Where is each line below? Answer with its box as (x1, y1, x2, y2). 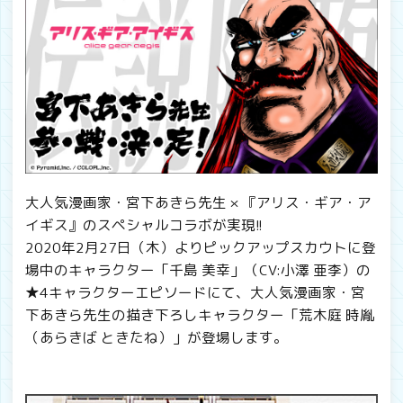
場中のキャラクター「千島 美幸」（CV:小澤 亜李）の (25, 259, 371, 280)
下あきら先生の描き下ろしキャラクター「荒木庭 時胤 (25, 304, 374, 325)
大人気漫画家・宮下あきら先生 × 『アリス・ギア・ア (25, 192, 372, 212)
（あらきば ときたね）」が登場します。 (25, 327, 288, 347)
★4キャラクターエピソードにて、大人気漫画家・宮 (25, 282, 365, 302)
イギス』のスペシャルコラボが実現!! (25, 214, 263, 235)
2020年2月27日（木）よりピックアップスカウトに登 (25, 237, 376, 257)
